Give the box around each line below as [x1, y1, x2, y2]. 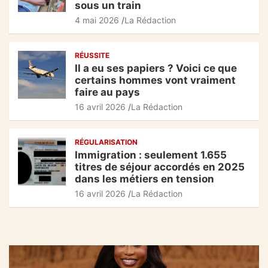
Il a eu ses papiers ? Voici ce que [75, 62, 237, 75]
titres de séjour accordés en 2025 [75, 161, 245, 173]
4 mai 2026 [75, 15, 119, 26]
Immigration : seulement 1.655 [75, 149, 227, 162]
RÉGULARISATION [75, 138, 138, 147]
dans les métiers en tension [75, 173, 214, 185]
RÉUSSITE [75, 51, 109, 60]
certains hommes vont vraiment [75, 74, 236, 87]
